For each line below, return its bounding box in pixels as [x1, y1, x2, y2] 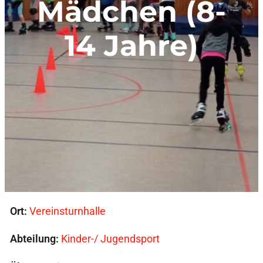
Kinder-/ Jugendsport [61, 232, 160, 245]
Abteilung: [10, 232, 59, 245]
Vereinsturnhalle [29, 205, 106, 218]
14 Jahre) [65, 28, 198, 63]
